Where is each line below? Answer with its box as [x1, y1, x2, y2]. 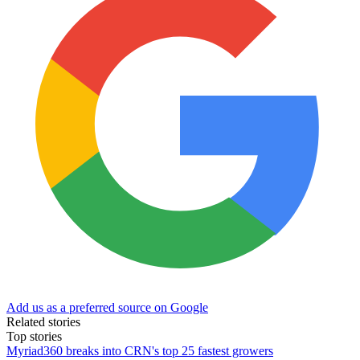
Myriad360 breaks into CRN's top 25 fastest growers [6, 343, 273, 358]
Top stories [6, 329, 62, 343]
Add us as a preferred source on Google [6, 300, 208, 314]
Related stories [6, 314, 80, 329]
